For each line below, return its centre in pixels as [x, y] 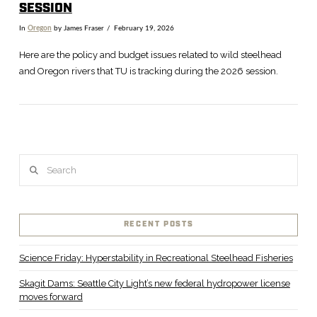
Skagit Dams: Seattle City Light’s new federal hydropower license [154, 283]
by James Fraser [77, 28]
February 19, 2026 [144, 28]
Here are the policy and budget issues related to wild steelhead [150, 55]
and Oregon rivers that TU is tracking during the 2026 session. [148, 71]
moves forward [51, 296]
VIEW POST [158, 239]
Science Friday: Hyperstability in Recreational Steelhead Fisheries [156, 258]
